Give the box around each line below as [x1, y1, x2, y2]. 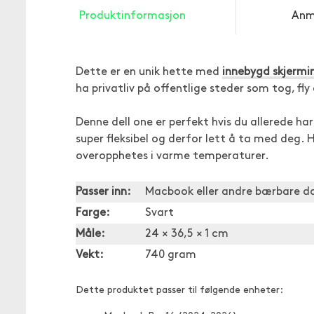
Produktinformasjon [79, 11, 186, 22]
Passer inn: [76, 186, 131, 198]
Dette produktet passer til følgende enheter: [76, 285, 283, 296]
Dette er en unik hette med [76, 67, 222, 78]
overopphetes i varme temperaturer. [76, 151, 269, 162]
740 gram [145, 250, 196, 261]
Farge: [76, 207, 110, 219]
